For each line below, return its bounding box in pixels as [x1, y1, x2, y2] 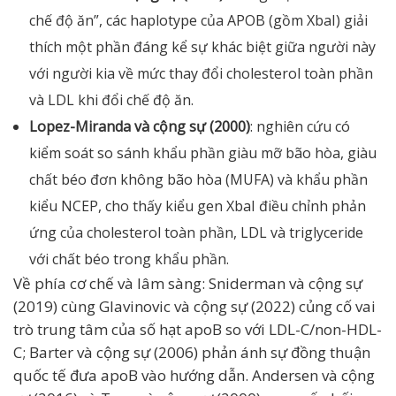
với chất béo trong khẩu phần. [29, 249, 229, 269]
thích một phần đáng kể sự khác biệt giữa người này [29, 37, 376, 57]
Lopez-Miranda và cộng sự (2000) [29, 117, 250, 136]
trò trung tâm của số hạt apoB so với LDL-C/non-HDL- [13, 319, 382, 339]
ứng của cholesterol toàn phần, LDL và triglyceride [29, 223, 363, 242]
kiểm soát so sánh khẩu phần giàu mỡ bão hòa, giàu [29, 143, 377, 163]
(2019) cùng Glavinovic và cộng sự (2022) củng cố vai [13, 296, 376, 316]
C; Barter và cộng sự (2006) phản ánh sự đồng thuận [13, 342, 370, 362]
